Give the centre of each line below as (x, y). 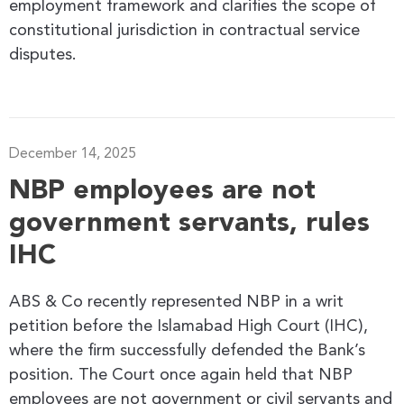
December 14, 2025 (73, 154)
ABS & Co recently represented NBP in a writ (176, 302)
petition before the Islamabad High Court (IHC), (188, 326)
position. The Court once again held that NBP (181, 375)
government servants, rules (189, 223)
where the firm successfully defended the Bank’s (187, 350)
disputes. (43, 55)
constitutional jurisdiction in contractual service (184, 30)
